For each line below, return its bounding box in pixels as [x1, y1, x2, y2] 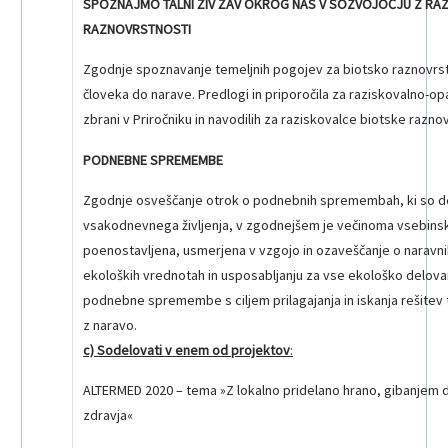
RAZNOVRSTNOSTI [83, 19, 191, 38]
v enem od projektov [165, 341, 290, 360]
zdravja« [83, 406, 133, 425]
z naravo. [83, 316, 137, 335]
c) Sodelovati [83, 341, 162, 360]
